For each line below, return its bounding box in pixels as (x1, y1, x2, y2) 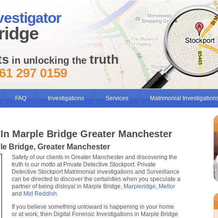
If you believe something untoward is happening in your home (12, 203, 174, 210)
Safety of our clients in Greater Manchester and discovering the (12, 154, 177, 161)
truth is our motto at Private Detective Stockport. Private (12, 161, 156, 168)
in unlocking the (9, 55, 90, 66)
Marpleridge (124, 183, 156, 190)
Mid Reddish (23, 190, 57, 197)
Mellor (159, 183, 175, 190)
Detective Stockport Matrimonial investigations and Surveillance (12, 168, 180, 175)
